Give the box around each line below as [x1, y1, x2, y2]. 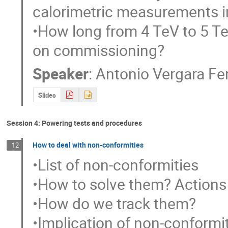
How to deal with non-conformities [33, 139, 144, 150]
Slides [38, 90, 56, 100]
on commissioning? [33, 40, 165, 61]
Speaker [33, 63, 89, 84]
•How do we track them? [33, 193, 196, 214]
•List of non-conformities [33, 154, 199, 176]
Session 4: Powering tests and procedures [7, 118, 142, 128]
